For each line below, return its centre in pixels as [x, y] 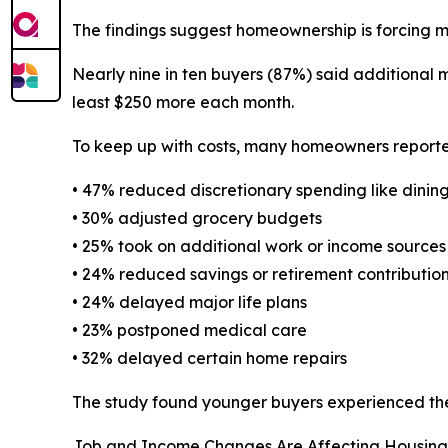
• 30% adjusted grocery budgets [197, 218]
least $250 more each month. [183, 102]
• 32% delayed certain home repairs [209, 358]
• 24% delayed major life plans [189, 302]
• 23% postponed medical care [189, 330]
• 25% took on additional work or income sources [259, 246]
